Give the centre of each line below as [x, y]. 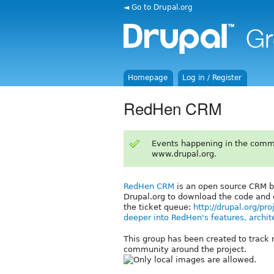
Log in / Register [212, 78]
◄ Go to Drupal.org [158, 7]
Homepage [148, 78]
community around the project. [185, 249]
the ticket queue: [158, 207]
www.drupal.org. [184, 154]
